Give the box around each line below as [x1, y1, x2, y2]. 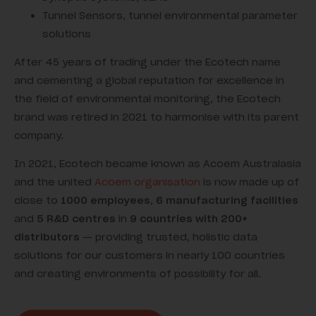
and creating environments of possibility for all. [14, 267, 261, 280]
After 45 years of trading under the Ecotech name [14, 55, 281, 68]
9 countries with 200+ [130, 212, 248, 225]
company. [14, 128, 63, 142]
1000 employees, [61, 193, 153, 207]
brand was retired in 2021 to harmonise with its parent [14, 110, 299, 123]
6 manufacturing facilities [156, 193, 298, 207]
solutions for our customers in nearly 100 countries [14, 248, 285, 262]
